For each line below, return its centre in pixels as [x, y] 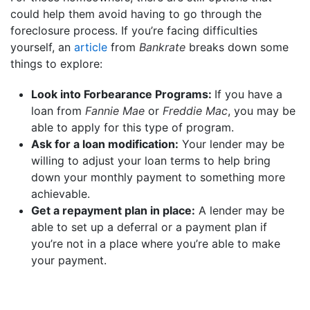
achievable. [61, 193]
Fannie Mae [115, 110]
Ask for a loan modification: [105, 144]
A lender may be [240, 210]
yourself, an [42, 47]
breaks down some [237, 47]
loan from [58, 110]
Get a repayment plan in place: [113, 210]
